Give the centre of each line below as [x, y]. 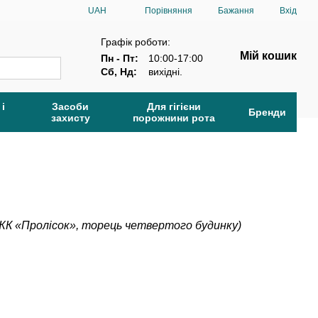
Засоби [70, 106]
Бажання [236, 11]
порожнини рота [174, 118]
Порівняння [169, 10]
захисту [70, 118]
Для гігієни [174, 106]
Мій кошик [268, 56]
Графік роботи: [135, 42]
